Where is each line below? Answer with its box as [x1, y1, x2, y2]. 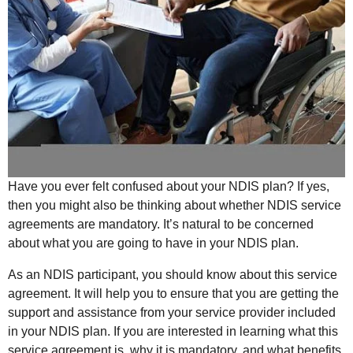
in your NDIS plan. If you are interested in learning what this [8, 325, 338, 339]
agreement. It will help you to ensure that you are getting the [8, 287, 339, 301]
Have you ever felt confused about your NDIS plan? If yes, [8, 180, 329, 194]
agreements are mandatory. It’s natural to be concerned [8, 217, 314, 232]
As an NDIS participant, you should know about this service [8, 268, 337, 282]
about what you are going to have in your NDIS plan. [8, 236, 299, 251]
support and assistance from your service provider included [8, 306, 336, 320]
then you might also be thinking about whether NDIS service [8, 199, 341, 213]
